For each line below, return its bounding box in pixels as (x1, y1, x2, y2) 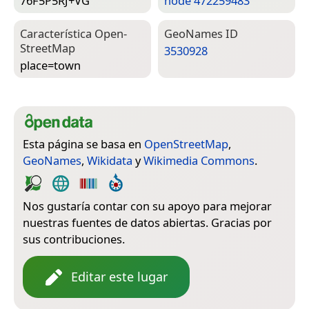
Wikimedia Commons (143, 152, 255, 169)
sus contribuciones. (23, 231, 125, 248)
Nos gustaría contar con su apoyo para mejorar (23, 198, 272, 215)
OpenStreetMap (144, 136, 228, 152)
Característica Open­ (20, 26, 127, 42)
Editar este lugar (71, 268, 168, 286)
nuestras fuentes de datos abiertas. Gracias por (23, 215, 272, 231)
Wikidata (87, 152, 132, 169)
